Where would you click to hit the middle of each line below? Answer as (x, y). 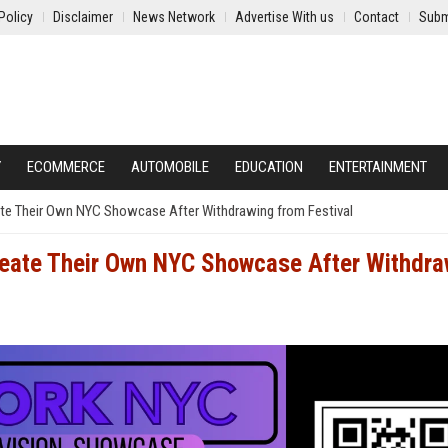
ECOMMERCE (66, 167)
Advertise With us (284, 17)
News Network (174, 17)
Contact (376, 17)
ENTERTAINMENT (378, 167)
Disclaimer (83, 17)
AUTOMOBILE (170, 167)
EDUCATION (269, 167)
